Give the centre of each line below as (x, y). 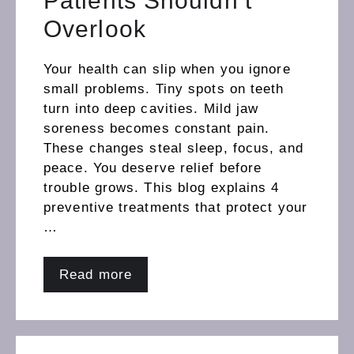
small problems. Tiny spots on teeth (164, 88)
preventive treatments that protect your (175, 207)
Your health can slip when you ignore (167, 69)
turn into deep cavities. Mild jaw (151, 108)
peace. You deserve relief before (153, 168)
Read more (96, 275)
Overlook (95, 28)
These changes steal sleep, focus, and (173, 148)
